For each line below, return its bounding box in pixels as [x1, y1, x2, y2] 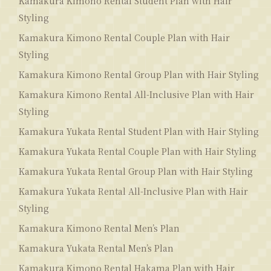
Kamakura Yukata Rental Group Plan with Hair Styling [19, 165, 253, 177]
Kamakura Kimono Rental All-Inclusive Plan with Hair [19, 88, 254, 100]
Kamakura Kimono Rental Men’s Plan [19, 221, 180, 234]
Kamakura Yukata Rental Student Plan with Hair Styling [19, 125, 259, 137]
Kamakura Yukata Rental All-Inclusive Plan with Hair [19, 184, 248, 197]
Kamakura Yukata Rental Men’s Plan [19, 241, 174, 254]
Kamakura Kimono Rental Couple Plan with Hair [19, 31, 230, 44]
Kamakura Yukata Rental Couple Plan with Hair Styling [19, 145, 256, 157]
